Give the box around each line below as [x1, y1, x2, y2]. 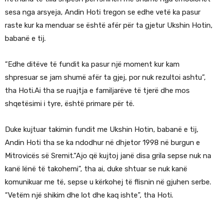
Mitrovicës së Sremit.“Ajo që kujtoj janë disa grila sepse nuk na [5, 151, 211, 161]
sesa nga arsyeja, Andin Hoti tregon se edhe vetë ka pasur [5, 8, 200, 17]
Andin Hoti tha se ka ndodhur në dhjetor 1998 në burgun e [5, 138, 200, 147]
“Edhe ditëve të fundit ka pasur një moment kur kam [5, 60, 180, 69]
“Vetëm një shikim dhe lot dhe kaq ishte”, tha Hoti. [5, 191, 173, 200]
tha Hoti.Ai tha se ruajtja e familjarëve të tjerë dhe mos [5, 86, 190, 95]
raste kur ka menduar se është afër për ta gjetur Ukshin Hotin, [5, 21, 213, 30]
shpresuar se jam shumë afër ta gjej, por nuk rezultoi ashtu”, [5, 73, 206, 82]
